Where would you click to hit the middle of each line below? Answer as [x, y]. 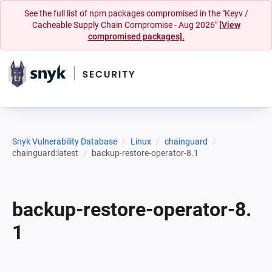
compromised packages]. [136, 36]
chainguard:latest [45, 153]
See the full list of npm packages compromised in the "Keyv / [136, 13]
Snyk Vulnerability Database [65, 141]
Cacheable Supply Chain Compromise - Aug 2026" [125, 25]
